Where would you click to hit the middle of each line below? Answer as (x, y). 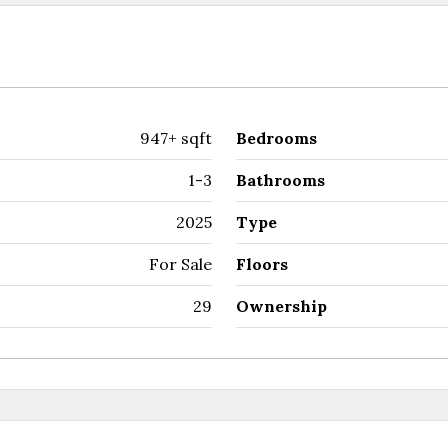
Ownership (281, 306)
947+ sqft (176, 138)
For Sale (180, 264)
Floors (262, 264)
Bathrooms (280, 180)
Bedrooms (276, 138)
